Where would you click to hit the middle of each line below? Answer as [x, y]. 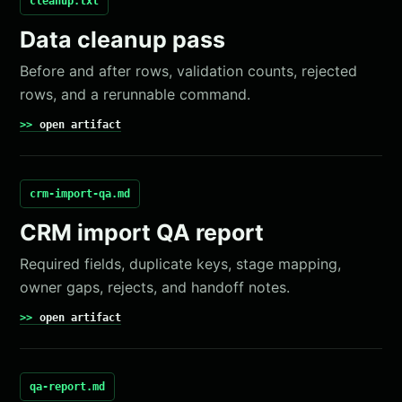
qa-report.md [68, 387]
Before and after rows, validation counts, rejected [189, 71]
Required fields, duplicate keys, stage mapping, [181, 264]
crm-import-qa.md [80, 194]
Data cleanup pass [123, 39]
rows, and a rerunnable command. [135, 94]
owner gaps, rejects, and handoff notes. [155, 287]
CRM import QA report [142, 232]
